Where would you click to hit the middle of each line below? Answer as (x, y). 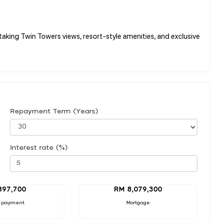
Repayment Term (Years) (54, 111)
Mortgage (138, 203)
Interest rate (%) (39, 148)
